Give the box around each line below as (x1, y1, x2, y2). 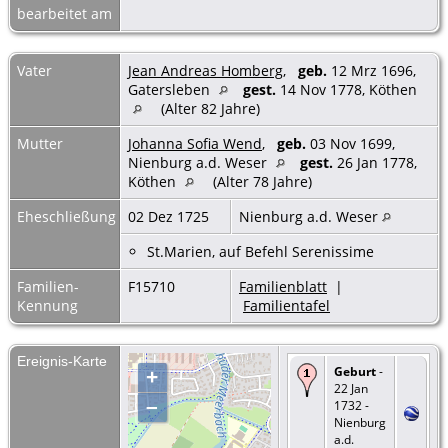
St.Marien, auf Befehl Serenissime (147, 241, 374, 261)
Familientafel (243, 295, 330, 315)
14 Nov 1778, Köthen (276, 79, 417, 99)
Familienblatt (239, 276, 327, 296)
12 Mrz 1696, (327, 60, 416, 80)
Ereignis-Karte (17, 352, 107, 369)
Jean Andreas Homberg (128, 60, 283, 80)
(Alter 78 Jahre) (209, 171, 316, 191)
